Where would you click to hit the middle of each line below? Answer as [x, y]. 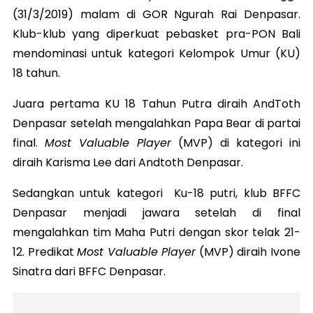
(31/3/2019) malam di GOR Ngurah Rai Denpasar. [156, 15]
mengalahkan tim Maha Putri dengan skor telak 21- [156, 233]
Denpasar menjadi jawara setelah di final [156, 213]
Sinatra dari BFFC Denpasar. [89, 272]
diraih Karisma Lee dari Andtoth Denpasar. [128, 163]
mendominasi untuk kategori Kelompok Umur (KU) [156, 54]
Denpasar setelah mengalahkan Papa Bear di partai [156, 124]
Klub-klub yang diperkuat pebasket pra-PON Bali [156, 34]
